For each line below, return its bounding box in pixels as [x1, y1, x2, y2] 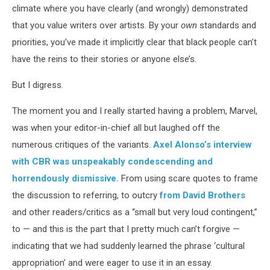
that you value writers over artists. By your [12, 20, 181, 31]
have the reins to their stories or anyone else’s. [12, 54, 196, 64]
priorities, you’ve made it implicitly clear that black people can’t [12, 37, 257, 48]
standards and [197, 20, 256, 31]
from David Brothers [160, 190, 245, 201]
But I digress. [12, 80, 63, 90]
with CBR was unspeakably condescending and [12, 156, 213, 167]
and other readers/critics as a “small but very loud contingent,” [12, 207, 257, 218]
